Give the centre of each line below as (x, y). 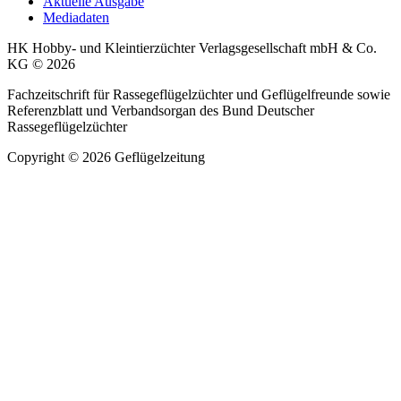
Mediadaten (76, 17)
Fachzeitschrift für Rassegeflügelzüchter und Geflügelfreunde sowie (199, 94)
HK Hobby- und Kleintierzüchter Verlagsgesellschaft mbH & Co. (192, 47)
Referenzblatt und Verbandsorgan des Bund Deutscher (161, 110)
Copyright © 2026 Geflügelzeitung (106, 157)
